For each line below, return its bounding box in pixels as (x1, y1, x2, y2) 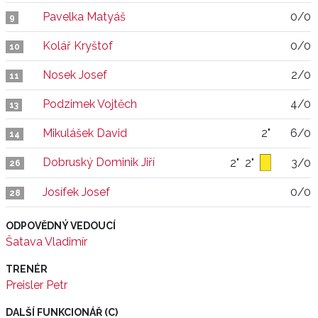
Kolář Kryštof (43, 39, 113, 53)
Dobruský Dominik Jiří (43, 155, 155, 169)
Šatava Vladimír (6, 235, 87, 248)
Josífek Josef (43, 185, 110, 199)
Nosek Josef (43, 68, 107, 82)
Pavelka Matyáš (43, 10, 126, 23)
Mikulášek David (43, 126, 127, 140)
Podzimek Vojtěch (43, 97, 137, 111)
